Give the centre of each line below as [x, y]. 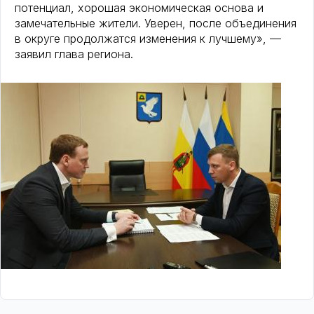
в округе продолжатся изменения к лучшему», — [148, 39]
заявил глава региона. [74, 54]
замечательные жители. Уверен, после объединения [156, 23]
